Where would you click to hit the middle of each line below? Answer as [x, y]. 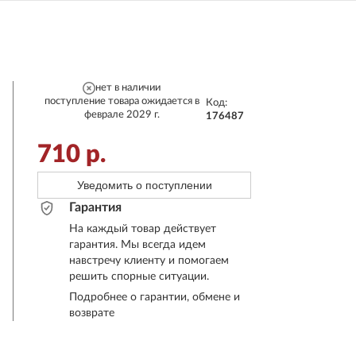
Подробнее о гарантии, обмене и [155, 297]
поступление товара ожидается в [122, 101]
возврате [92, 313]
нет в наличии [128, 87]
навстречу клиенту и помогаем [149, 261]
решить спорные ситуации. [139, 277]
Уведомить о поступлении [144, 185]
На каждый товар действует [143, 229]
